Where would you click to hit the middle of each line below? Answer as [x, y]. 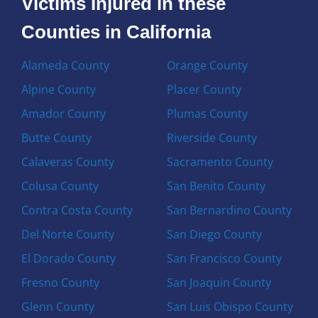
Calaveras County [68, 161]
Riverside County [212, 137]
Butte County [57, 137]
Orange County [207, 65]
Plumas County [207, 113]
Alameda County [66, 65]
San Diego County [214, 234]
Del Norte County [68, 234]
